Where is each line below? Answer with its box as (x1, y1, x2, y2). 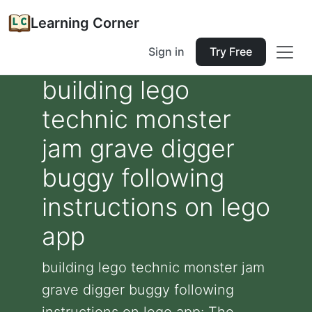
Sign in (148, 45, 185, 58)
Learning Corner (31, 15, 139, 31)
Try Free (210, 45, 252, 58)
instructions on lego (42, 192, 270, 222)
